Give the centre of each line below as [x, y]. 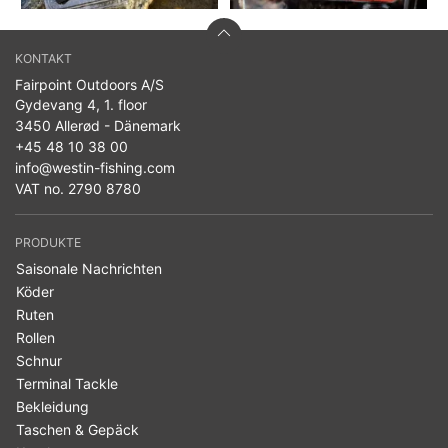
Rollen [35, 338]
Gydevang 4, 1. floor [81, 105]
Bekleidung [52, 407]
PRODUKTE [48, 243]
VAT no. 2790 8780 [78, 189]
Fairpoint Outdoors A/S [89, 85]
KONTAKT [43, 59]
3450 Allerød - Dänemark [98, 126]
